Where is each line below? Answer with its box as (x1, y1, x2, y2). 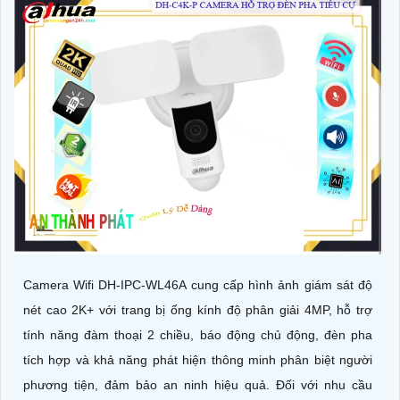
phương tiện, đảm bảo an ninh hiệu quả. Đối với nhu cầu (23, 377, 372, 392)
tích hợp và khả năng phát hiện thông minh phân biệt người (23, 352, 372, 367)
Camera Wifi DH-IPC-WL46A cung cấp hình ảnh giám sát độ (23, 277, 372, 292)
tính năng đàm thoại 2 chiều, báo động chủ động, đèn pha (23, 327, 372, 342)
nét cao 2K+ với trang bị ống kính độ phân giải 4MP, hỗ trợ (23, 302, 372, 317)
